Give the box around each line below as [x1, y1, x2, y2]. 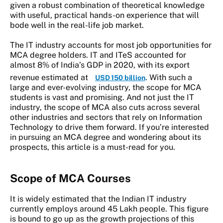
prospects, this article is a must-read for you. [10, 142, 175, 152]
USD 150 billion [95, 74, 145, 82]
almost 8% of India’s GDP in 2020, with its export [10, 60, 190, 70]
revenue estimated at [10, 73, 90, 83]
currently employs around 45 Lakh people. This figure [10, 204, 209, 214]
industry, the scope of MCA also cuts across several [10, 103, 200, 112]
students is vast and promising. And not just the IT [10, 93, 194, 103]
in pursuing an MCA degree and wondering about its [10, 132, 201, 142]
